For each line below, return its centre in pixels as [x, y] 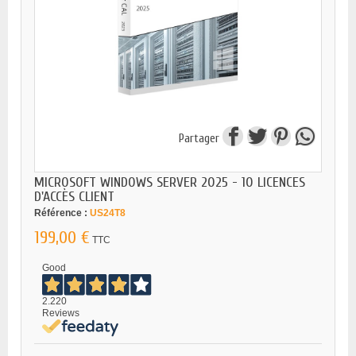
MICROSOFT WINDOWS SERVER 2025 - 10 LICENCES [170, 182]
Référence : [61, 213]
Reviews [61, 313]
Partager [199, 138]
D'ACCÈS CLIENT [74, 196]
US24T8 [108, 213]
